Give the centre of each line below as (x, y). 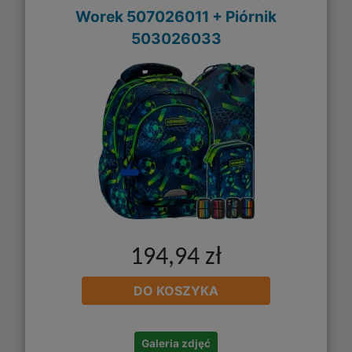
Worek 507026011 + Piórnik (176, 16)
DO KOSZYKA (176, 291)
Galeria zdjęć (176, 344)
